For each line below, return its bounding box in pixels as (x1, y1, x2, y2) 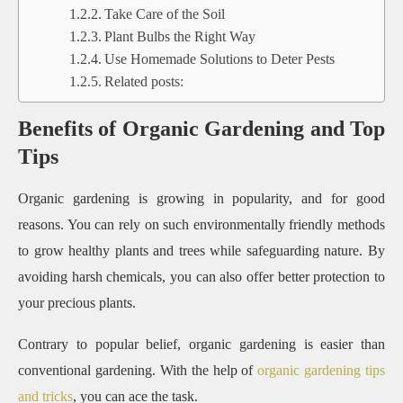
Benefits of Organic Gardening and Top (18, 116, 385, 140)
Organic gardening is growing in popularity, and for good (18, 190, 385, 206)
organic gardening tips (257, 362, 385, 378)
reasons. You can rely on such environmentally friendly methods (18, 216, 385, 232)
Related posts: (103, 73, 184, 89)
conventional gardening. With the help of (18, 362, 258, 378)
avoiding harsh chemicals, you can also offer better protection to (18, 268, 385, 284)
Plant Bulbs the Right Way (103, 28, 255, 44)
